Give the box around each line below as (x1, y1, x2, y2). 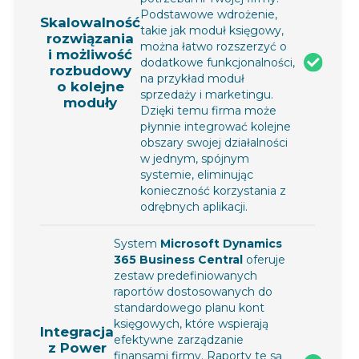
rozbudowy (49, 62, 131, 79)
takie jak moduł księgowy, (140, 22, 284, 38)
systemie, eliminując (140, 167, 253, 182)
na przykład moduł (140, 71, 244, 86)
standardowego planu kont (114, 300, 264, 315)
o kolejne (56, 78, 124, 95)
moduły (63, 94, 117, 111)
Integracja (40, 323, 114, 340)
